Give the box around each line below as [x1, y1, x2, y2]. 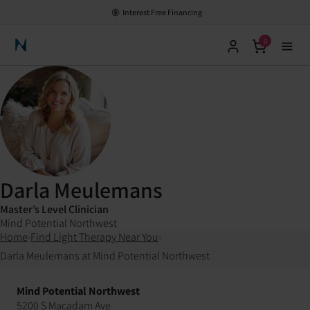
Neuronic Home [10, 43, 82, 58]
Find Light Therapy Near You [30, 230, 158, 244]
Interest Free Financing [122, 6, 202, 17]
